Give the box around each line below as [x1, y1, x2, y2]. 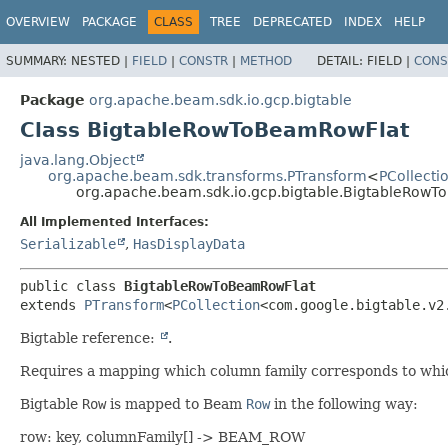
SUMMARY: [6, 53, 71, 68]
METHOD [240, 53, 292, 68]
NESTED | [71, 53, 132, 68]
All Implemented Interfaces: [20, 214, 209, 229]
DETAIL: [317, 53, 367, 68]
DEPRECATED [253, 15, 332, 29]
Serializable [20, 235, 116, 252]
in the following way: [270, 395, 418, 412]
